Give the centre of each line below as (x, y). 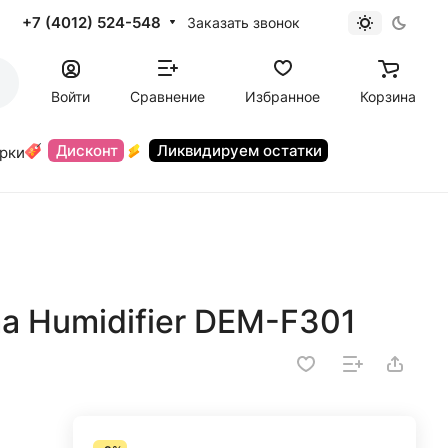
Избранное (282, 96)
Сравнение (167, 96)
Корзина (388, 96)
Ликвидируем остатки (239, 150)
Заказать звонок (243, 22)
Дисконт (87, 150)
